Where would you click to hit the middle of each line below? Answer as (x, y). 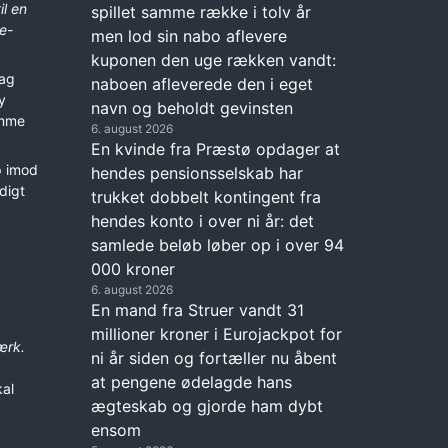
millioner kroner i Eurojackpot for (216, 333)
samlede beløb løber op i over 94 (217, 244)
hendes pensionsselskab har (197, 172)
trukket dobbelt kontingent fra (206, 196)
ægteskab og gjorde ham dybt (207, 405)
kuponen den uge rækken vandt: (213, 59)
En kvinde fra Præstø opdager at (215, 148)
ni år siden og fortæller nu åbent (214, 357)
